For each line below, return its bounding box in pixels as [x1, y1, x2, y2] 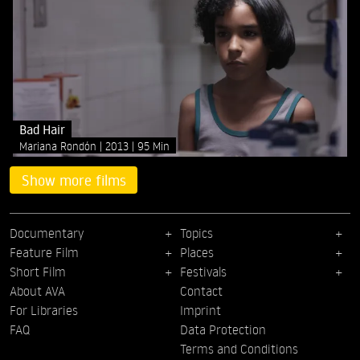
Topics [180, 224, 213, 241]
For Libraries [10, 301, 78, 318]
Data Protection [180, 321, 266, 337]
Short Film [10, 263, 66, 280]
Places [180, 243, 214, 260]
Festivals [180, 263, 227, 280]
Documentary [10, 224, 84, 241]
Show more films [21, 170, 126, 190]
